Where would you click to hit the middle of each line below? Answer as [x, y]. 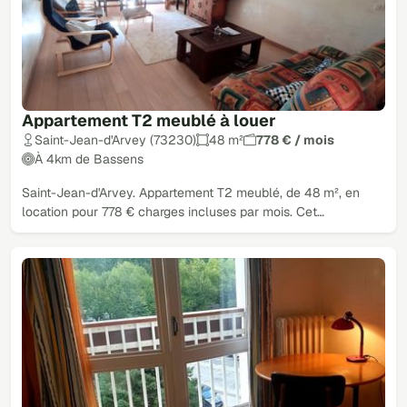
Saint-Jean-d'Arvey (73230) [115, 139]
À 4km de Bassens [89, 159]
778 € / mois [295, 139]
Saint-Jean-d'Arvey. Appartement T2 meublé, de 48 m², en [191, 192]
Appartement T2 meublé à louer [149, 120]
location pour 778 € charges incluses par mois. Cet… [173, 211]
